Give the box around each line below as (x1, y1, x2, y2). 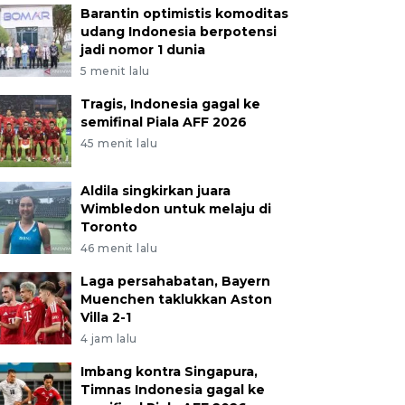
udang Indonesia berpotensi (80, 24, 277, 40)
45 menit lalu (80, 137, 158, 150)
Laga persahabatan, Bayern (80, 273, 270, 289)
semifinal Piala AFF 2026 (80, 114, 247, 130)
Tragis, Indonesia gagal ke (80, 96, 260, 112)
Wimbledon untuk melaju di (80, 201, 271, 217)
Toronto (80, 219, 137, 235)
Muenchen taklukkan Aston (80, 291, 272, 307)
